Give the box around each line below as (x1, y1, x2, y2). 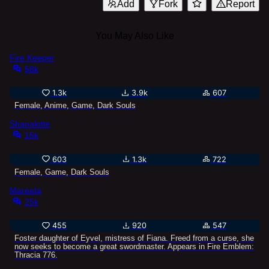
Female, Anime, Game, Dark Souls (14, 101, 136, 110)
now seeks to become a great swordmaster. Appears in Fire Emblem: (14, 241, 254, 251)
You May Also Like (95, 30, 174, 41)
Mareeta (10, 185, 41, 195)
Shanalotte (10, 119, 50, 129)
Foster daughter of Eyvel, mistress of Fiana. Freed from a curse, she (14, 233, 254, 243)
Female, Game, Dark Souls (14, 167, 109, 177)
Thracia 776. (14, 250, 58, 259)
